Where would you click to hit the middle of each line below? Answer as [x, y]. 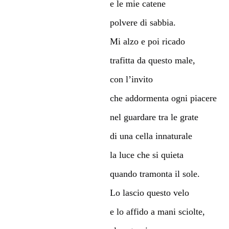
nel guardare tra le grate [154, 117]
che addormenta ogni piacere [163, 98]
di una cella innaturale [151, 136]
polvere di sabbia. [143, 22]
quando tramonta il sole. [155, 174]
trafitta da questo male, [152, 60]
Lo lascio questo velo [149, 192]
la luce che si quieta [146, 155]
